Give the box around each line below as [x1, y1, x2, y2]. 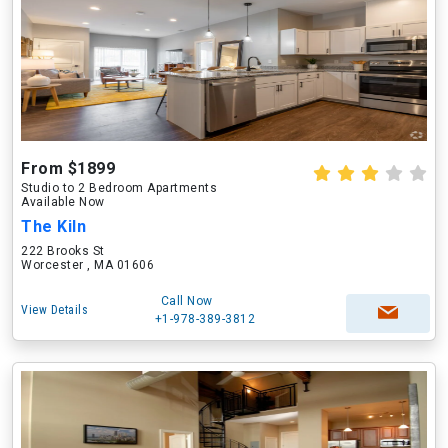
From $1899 [21, 159, 115, 178]
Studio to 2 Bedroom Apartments [21, 181, 217, 195]
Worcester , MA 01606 [21, 258, 154, 272]
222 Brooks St [21, 244, 105, 258]
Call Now [160, 294, 213, 308]
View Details [21, 303, 88, 317]
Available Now [21, 195, 105, 209]
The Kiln [21, 217, 86, 236]
